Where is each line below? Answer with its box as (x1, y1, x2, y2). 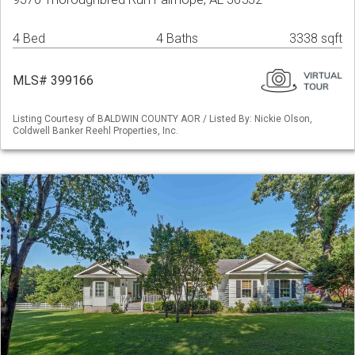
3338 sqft (289, 31, 342, 47)
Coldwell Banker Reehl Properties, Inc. (13, 125, 178, 137)
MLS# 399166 (13, 73, 94, 89)
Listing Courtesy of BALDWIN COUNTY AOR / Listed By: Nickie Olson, (13, 113, 312, 125)
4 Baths (156, 31, 198, 47)
